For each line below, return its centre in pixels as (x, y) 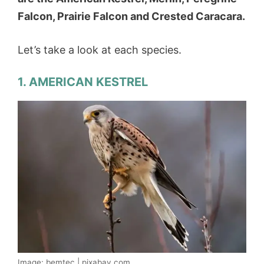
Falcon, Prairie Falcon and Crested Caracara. (131, 16)
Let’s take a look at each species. (101, 49)
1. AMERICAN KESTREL (83, 82)
